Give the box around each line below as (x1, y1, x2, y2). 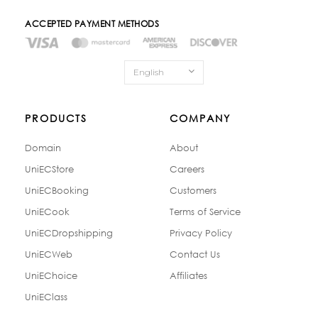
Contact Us (170, 248, 220, 261)
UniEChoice (25, 269, 77, 282)
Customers (170, 184, 216, 197)
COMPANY (170, 111, 231, 125)
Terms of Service (170, 205, 241, 218)
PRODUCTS (25, 111, 87, 125)
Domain (25, 141, 61, 154)
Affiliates (170, 269, 207, 282)
